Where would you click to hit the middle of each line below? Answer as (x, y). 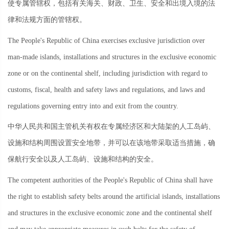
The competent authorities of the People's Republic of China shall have (110, 180)
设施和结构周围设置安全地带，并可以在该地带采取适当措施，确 (111, 143)
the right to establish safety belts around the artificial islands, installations (114, 196)
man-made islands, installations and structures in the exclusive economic (112, 57)
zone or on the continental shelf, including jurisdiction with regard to (108, 73)
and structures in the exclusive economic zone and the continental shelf (110, 213)
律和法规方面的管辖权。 (47, 20)
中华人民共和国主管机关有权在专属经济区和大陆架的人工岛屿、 (111, 127)
